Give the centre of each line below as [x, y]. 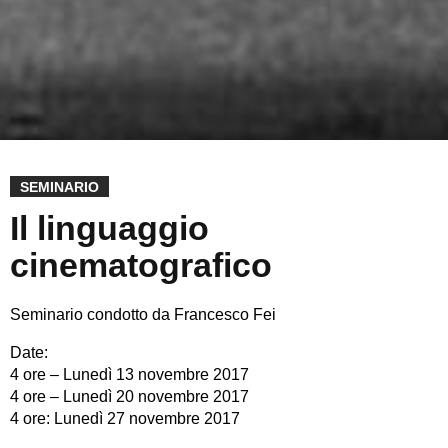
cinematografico [141, 264]
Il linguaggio [109, 227]
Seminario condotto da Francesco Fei [143, 314]
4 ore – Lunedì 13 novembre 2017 [129, 374]
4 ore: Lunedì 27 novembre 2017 [125, 418]
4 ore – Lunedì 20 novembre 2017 [129, 396]
